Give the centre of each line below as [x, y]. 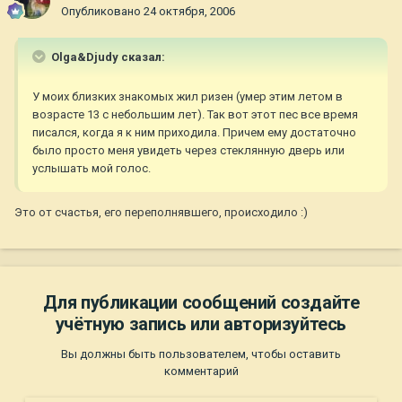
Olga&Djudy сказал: [107, 57]
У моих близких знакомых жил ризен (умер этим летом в [188, 97]
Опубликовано [102, 12]
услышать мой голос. [92, 169]
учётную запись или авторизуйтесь [201, 324]
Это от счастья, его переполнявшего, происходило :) [161, 213]
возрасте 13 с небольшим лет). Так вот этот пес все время [195, 115]
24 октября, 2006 [189, 12]
